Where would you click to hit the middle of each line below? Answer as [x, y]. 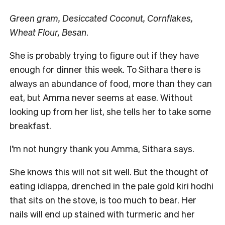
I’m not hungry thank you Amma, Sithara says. [103, 148]
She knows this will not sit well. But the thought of [109, 171]
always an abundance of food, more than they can [111, 83]
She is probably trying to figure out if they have [104, 55]
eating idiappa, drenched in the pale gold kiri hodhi [111, 185]
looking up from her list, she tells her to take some [110, 111]
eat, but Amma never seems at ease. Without [101, 97]
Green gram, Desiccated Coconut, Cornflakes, [101, 18]
